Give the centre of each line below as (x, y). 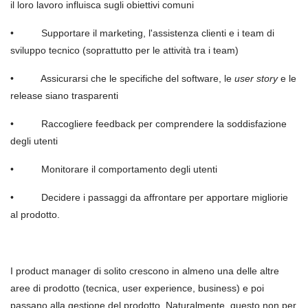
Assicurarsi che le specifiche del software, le (137, 78)
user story (256, 78)
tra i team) (216, 50)
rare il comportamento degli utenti (144, 169)
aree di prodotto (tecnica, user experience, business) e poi (137, 288)
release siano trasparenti (64, 96)
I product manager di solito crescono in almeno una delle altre (145, 271)
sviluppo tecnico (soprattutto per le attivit (98, 50)
